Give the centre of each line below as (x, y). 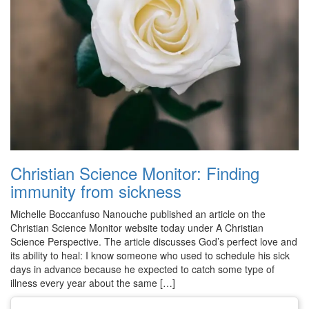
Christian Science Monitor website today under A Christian (137, 227)
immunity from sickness (96, 190)
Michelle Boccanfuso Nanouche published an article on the (138, 213)
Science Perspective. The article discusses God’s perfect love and (154, 241)
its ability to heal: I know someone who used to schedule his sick (150, 255)
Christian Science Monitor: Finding (135, 172)
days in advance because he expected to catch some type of (142, 269)
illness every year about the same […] (93, 282)
